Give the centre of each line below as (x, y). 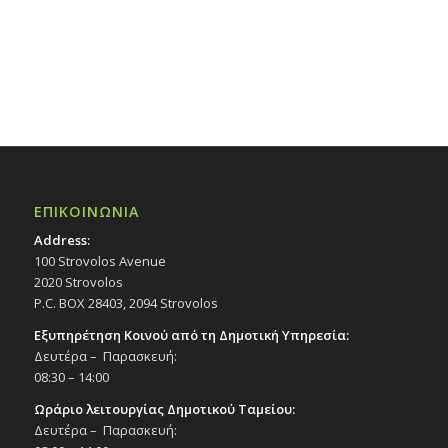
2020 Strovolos (78, 282)
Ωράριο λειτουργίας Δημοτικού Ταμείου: (164, 409)
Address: (61, 240)
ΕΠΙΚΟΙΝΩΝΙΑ (86, 212)
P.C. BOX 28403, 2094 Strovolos (125, 303)
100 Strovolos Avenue (99, 261)
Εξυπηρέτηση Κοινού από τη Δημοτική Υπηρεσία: (191, 335)
